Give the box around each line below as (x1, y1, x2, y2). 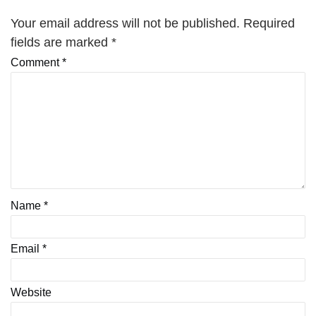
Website (11, 286, 51, 298)
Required (243, 16, 295, 30)
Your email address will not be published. (11, 16, 240, 30)
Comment (11, 56, 62, 69)
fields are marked (11, 35, 111, 49)
